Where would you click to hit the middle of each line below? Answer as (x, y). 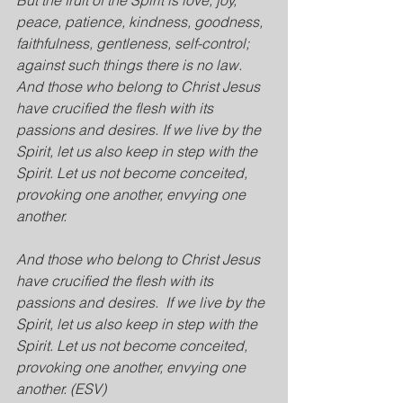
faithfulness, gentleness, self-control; (134, 43)
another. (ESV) (61, 389)
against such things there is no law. (131, 65)
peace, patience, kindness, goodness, (141, 22)
